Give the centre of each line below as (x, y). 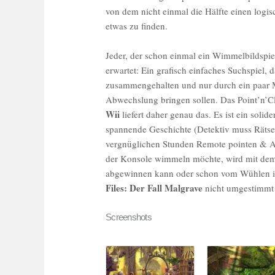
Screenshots (129, 217)
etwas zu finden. (137, 26)
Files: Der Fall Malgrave (154, 188)
